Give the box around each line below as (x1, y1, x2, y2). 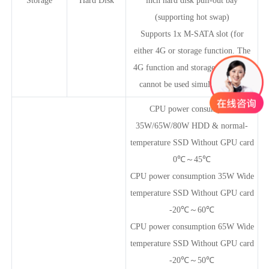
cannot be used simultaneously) (139, 79, 245, 89)
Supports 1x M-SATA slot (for (140, 29, 244, 38)
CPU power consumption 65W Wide (130, 222, 254, 231)
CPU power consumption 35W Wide (130, 171, 254, 181)
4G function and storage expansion (133, 62, 251, 72)
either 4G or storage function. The (133, 46, 250, 55)
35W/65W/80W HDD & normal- (136, 121, 248, 130)
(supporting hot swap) (154, 12, 229, 22)
